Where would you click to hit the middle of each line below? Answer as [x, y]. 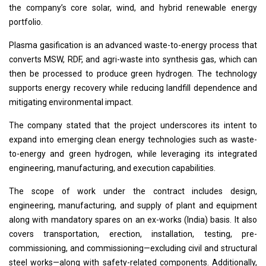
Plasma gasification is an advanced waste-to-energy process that [133, 45]
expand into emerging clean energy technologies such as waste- [133, 140]
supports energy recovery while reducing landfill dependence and [133, 88]
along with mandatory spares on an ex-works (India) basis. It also [133, 220]
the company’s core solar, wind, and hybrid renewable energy [133, 8]
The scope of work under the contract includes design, [133, 191]
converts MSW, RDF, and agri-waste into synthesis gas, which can [133, 59]
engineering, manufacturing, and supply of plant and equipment [133, 205]
